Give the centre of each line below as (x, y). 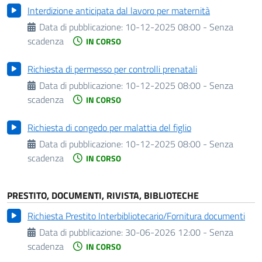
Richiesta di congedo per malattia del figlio (109, 127)
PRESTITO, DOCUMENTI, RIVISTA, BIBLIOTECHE (103, 195)
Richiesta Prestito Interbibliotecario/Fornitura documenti (136, 216)
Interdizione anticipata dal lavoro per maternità (119, 11)
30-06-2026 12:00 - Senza (180, 232)
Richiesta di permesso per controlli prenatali (112, 69)
